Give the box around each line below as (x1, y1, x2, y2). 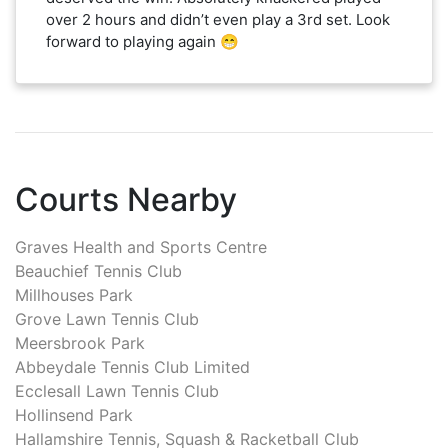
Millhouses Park (15, 284, 133, 305)
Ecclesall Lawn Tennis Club (15, 380, 219, 401)
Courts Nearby (15, 179, 237, 219)
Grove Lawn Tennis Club (15, 308, 199, 329)
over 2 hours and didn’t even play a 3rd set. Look (46, 9, 390, 29)
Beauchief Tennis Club (15, 260, 182, 281)
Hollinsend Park (15, 404, 133, 425)
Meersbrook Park (15, 332, 145, 353)
